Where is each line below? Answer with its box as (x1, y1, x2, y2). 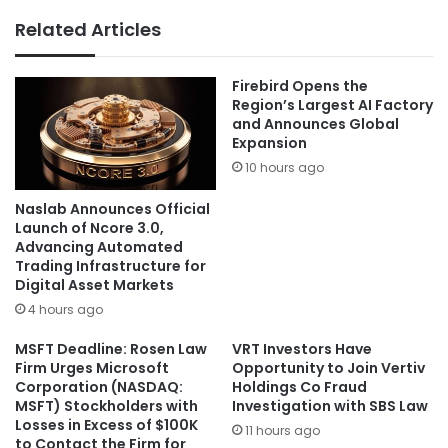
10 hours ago (245, 159, 324, 177)
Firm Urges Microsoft (15, 358, 169, 379)
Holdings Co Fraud (232, 377, 367, 398)
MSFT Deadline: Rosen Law (15, 339, 207, 360)
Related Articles (15, 17, 161, 43)
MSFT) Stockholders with (15, 396, 198, 417)
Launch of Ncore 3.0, (15, 218, 164, 239)
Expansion (232, 133, 307, 154)
